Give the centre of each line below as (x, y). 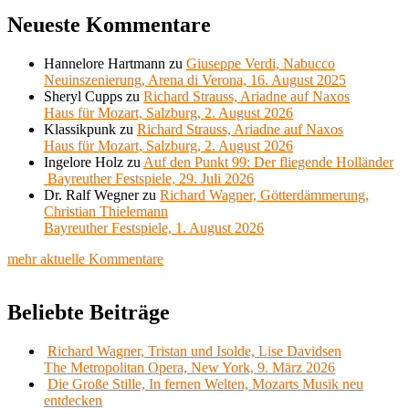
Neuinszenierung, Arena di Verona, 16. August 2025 (195, 80)
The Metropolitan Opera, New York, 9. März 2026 (189, 368)
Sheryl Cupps (83, 97)
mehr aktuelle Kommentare (85, 259)
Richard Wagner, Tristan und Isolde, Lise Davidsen (194, 351)
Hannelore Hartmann (105, 64)
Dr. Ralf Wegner (91, 195)
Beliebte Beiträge (89, 313)
